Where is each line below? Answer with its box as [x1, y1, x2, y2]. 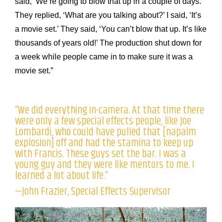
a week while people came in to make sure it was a [15, 52, 193, 61]
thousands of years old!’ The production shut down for [15, 38, 202, 47]
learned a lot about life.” [15, 166, 108, 184]
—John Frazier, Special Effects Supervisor [15, 182, 170, 200]
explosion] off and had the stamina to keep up [15, 134, 193, 152]
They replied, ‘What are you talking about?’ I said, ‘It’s [15, 10, 201, 19]
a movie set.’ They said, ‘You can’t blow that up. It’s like [15, 24, 207, 33]
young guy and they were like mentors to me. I [15, 156, 194, 173]
